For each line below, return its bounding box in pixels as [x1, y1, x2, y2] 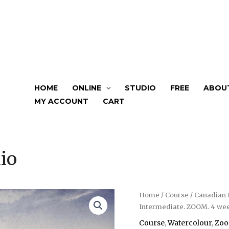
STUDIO [125, 83, 156, 93]
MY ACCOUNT [34, 97, 88, 106]
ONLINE [72, 83, 101, 93]
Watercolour [168, 218, 212, 227]
